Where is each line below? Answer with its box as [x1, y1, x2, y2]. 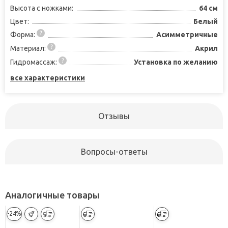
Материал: [10, 44, 47, 52]
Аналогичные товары [5, 189, 100, 200]
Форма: [10, 31, 37, 39]
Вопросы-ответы [80, 147, 148, 156]
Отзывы [98, 111, 130, 121]
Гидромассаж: [10, 58, 59, 66]
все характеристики [10, 73, 85, 82]
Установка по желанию [134, 58, 218, 66]
